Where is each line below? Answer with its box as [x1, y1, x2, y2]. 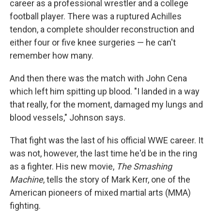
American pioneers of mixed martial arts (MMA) [10, 187, 191, 198]
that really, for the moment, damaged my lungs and [10, 99, 203, 109]
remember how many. [10, 50, 93, 61]
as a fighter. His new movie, [10, 161, 116, 171]
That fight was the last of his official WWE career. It [10, 135, 203, 145]
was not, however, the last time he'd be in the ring [10, 148, 197, 158]
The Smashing [116, 161, 172, 171]
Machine [10, 174, 43, 185]
